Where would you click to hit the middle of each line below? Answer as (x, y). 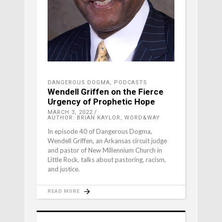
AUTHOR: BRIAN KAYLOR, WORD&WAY (104, 118)
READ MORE (64, 191)
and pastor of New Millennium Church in (105, 150)
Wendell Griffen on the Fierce (106, 92)
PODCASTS (131, 83)
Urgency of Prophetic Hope (101, 102)
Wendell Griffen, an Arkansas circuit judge (107, 141)
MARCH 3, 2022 (70, 112)
